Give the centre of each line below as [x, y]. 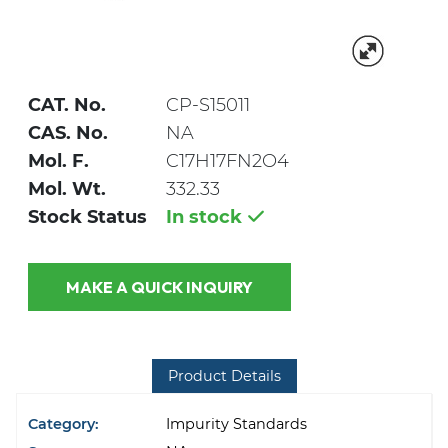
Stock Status [87, 217]
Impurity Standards [237, 424]
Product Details [224, 375]
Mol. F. [58, 161]
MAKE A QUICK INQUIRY [219, 286]
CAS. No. [68, 133]
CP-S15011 [208, 105]
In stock [206, 217]
